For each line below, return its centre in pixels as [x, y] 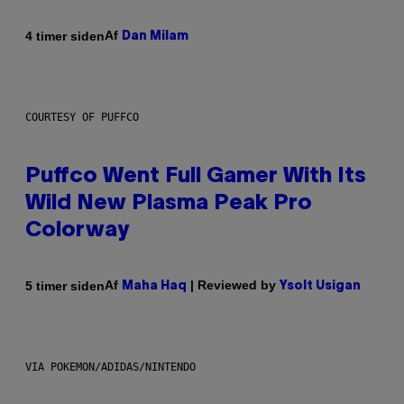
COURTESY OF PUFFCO [82, 118]
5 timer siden [65, 285]
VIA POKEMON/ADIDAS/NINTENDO [110, 367]
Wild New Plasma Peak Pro [169, 204]
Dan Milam [155, 37]
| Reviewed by [233, 285]
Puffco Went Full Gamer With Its [196, 177]
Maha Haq [154, 287]
